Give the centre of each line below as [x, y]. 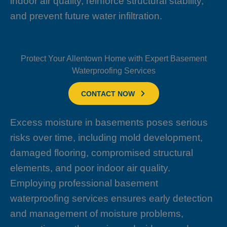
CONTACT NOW [108, 93]
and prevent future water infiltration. [86, 16]
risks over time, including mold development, [106, 138]
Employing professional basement [84, 183]
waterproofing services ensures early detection [111, 199]
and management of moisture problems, [97, 214]
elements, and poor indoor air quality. [90, 168]
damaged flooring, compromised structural [102, 153]
